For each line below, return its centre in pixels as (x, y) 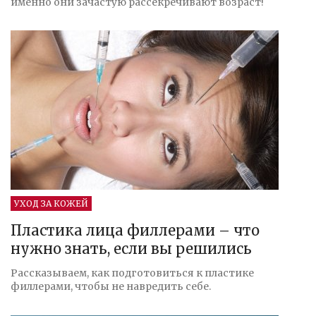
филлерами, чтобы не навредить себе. (111, 286)
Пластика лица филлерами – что (135, 230)
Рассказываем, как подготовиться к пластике (132, 273)
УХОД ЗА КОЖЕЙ (51, 203)
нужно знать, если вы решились (131, 248)
